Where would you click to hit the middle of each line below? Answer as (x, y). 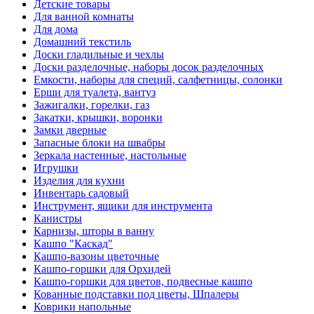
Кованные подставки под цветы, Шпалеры (136, 294)
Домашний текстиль (82, 42)
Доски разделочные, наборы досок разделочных (149, 67)
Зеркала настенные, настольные (110, 156)
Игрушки (56, 168)
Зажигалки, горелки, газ (91, 105)
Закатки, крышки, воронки (98, 118)
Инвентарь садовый (81, 193)
